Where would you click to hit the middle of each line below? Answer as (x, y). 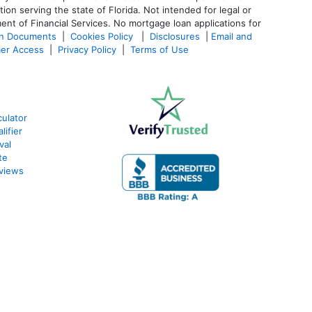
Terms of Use (161, 49)
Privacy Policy (87, 49)
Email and (232, 36)
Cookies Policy (103, 36)
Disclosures (175, 36)
